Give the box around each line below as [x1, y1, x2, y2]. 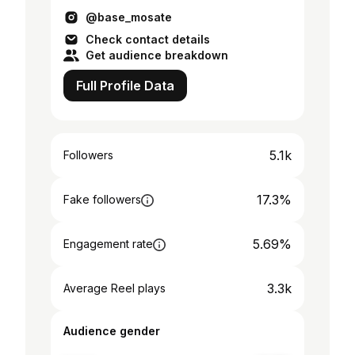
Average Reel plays [63, 281, 166, 295]
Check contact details [86, 32, 210, 46]
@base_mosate [86, 10, 172, 24]
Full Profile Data [76, 78, 174, 94]
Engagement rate [63, 237, 153, 250]
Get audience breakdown [86, 48, 228, 62]
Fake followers [63, 193, 141, 206]
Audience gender [63, 324, 160, 338]
